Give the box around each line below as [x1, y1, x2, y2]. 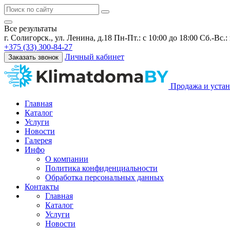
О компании [45, 155, 88, 163]
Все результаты [4, 24, 57, 33]
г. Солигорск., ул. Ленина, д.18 [4, 33, 112, 42]
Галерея [25, 136, 52, 145]
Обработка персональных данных [45, 173, 164, 182]
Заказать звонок [8, 53, 59, 61]
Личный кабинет [65, 52, 124, 61]
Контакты [25, 182, 59, 191]
